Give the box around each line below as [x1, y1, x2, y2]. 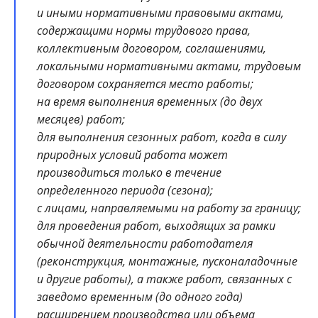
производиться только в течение [37, 165, 221, 181]
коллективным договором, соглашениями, [37, 40, 266, 57]
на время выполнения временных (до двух [37, 94, 263, 110]
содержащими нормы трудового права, [37, 23, 251, 39]
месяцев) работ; [37, 111, 125, 128]
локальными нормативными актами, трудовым [37, 58, 301, 75]
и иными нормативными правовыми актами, [37, 5, 284, 21]
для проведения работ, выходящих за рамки [37, 218, 275, 234]
